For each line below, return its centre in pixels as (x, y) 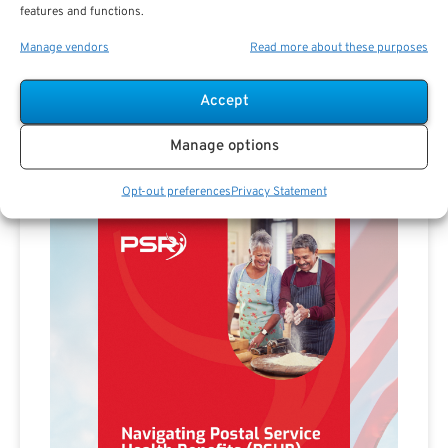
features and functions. (82, 11)
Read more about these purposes (339, 47)
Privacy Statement (278, 191)
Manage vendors (64, 47)
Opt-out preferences (176, 191)
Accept (224, 101)
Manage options (224, 146)
